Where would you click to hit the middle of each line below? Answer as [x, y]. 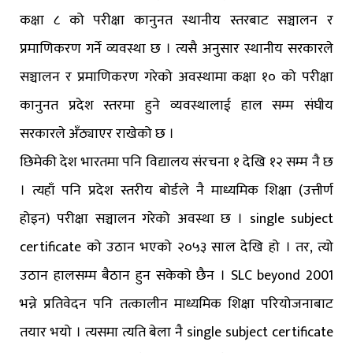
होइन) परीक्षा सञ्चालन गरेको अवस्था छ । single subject [176, 219]
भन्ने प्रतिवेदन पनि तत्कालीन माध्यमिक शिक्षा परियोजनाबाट [176, 305]
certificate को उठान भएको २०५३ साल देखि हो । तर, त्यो [176, 248]
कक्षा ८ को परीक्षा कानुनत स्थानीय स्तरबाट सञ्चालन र [176, 21]
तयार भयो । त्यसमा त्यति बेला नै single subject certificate [176, 333]
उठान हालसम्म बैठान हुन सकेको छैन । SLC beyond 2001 [176, 276]
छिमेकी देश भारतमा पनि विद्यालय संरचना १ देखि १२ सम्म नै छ [176, 163]
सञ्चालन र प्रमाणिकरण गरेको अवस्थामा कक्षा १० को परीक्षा [176, 78]
